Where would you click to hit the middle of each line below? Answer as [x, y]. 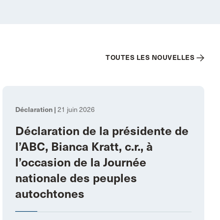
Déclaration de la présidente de [102, 131]
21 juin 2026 [76, 110]
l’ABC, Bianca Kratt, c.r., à [84, 147]
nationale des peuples [76, 178]
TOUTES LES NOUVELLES [150, 57]
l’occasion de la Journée [81, 162]
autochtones [50, 194]
